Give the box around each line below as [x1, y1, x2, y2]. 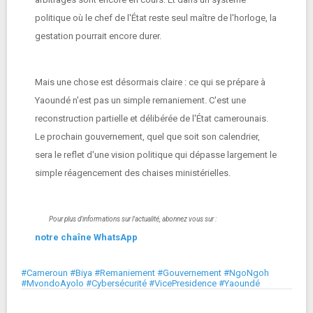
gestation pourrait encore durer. [35, 31, 161, 41]
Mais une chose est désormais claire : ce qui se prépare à [35, 77, 265, 87]
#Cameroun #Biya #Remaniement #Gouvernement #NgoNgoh [21, 268, 269, 278]
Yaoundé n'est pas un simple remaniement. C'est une [35, 95, 246, 105]
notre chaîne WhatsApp [35, 232, 140, 242]
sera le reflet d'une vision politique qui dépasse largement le [35, 150, 277, 160]
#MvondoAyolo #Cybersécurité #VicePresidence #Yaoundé [21, 278, 260, 289]
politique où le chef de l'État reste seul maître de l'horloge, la [35, 13, 277, 23]
